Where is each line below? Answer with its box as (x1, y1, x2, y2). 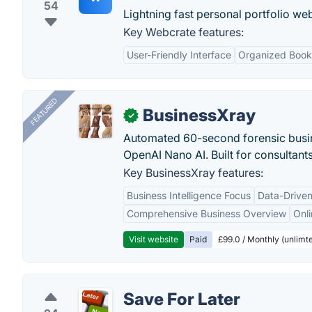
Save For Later (123, 289, 240, 309)
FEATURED (28, 96, 59, 127)
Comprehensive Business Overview (127, 208, 286, 219)
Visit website (129, 234, 178, 244)
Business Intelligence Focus (127, 189, 251, 201)
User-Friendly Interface (127, 49, 231, 61)
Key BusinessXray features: (123, 166, 263, 180)
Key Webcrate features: (123, 25, 244, 39)
